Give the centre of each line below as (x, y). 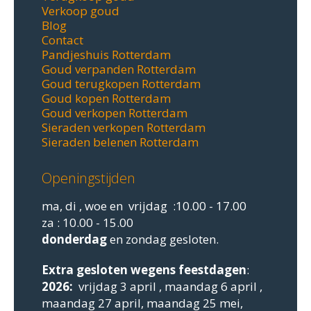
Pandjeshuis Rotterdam (106, 54)
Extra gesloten (86, 269)
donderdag (74, 239)
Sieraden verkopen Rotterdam (124, 127)
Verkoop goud (81, 10)
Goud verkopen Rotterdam (115, 112)
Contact (62, 40)
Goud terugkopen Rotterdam (121, 83)
